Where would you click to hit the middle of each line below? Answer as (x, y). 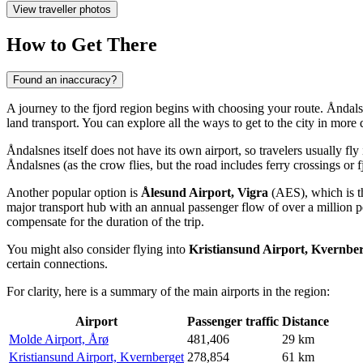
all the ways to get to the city (241, 123)
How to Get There (82, 44)
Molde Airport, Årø (59, 340)
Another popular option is (74, 193)
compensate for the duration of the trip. (105, 222)
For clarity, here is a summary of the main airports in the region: (168, 292)
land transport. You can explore (88, 123)
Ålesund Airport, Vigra (205, 193)
